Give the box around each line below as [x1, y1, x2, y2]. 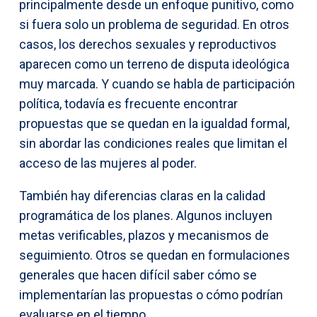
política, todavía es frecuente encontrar [19, 96, 238, 111]
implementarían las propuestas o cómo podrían [19, 287, 283, 302]
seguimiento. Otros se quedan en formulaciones [19, 247, 290, 263]
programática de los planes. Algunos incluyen [19, 207, 272, 223]
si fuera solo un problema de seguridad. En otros [19, 16, 289, 32]
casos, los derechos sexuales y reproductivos [19, 36, 277, 52]
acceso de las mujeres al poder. [19, 155, 197, 171]
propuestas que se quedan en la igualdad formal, [19, 115, 289, 131]
